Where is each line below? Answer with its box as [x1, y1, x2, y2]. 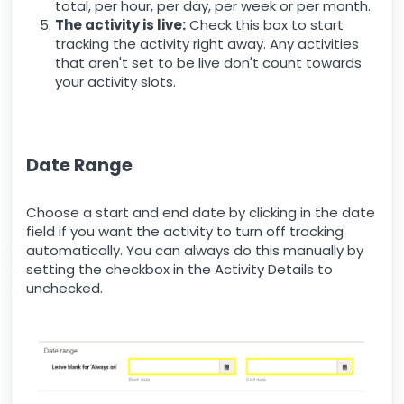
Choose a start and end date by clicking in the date [26, 203, 375, 223]
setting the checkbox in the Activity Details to [26, 260, 333, 280]
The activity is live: [55, 15, 186, 35]
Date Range [26, 153, 133, 179]
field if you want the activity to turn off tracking [26, 222, 344, 242]
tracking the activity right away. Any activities [55, 34, 359, 54]
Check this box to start [186, 15, 344, 35]
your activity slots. [55, 72, 176, 92]
